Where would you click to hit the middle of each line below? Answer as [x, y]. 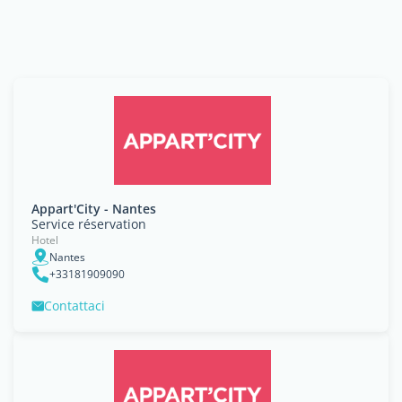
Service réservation [89, 224]
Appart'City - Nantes [94, 209]
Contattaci [74, 306]
